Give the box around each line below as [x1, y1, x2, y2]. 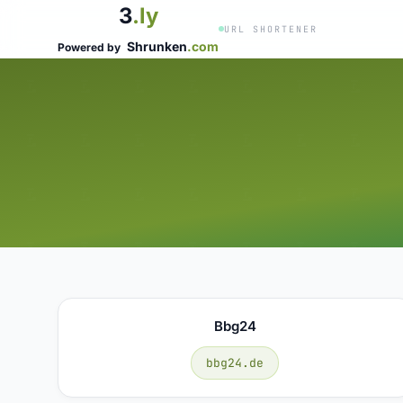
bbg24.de [206, 354, 264, 371]
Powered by [58, 40, 123, 54]
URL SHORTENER [224, 22, 318, 35]
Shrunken [127, 39, 187, 54]
